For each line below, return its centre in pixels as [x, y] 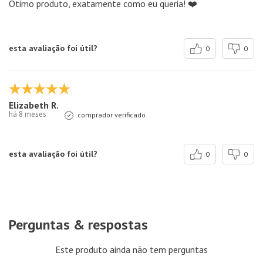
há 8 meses [28, 114]
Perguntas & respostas [78, 225]
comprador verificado [112, 114]
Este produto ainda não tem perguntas [131, 250]
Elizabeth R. [34, 105]
